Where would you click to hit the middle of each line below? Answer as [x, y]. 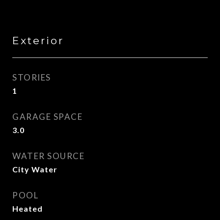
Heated [27, 208]
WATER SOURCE [48, 156]
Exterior [38, 41]
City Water [35, 169]
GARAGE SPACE [47, 117]
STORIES [32, 77]
